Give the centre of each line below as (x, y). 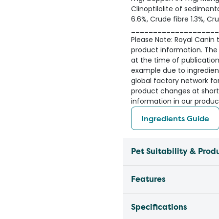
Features (148, 179)
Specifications (159, 207)
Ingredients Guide (175, 118)
